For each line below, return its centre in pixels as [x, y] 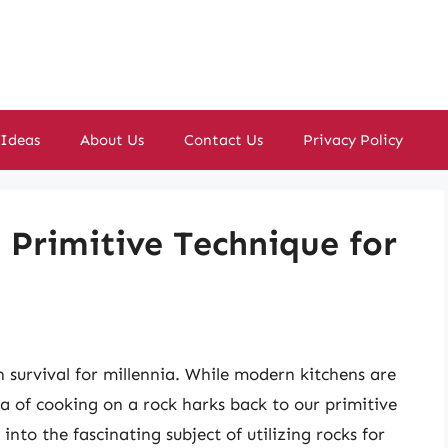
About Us [112, 140]
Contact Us [223, 140]
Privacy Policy [353, 140]
